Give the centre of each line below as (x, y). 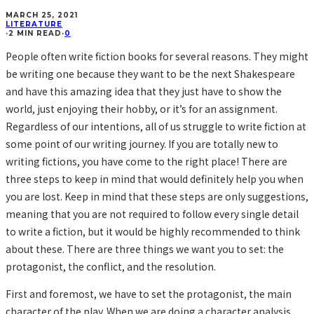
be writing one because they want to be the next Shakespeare (150, 73)
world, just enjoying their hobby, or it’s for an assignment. (142, 108)
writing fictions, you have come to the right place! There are (146, 161)
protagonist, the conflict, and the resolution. (111, 266)
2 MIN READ (35, 33)
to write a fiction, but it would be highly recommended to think (153, 231)
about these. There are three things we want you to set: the (145, 248)
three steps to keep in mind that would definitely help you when (155, 178)
